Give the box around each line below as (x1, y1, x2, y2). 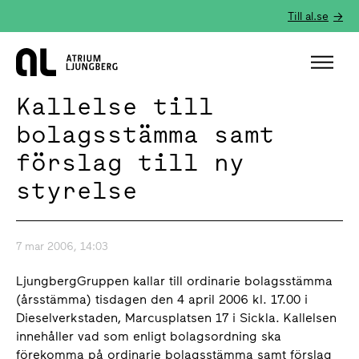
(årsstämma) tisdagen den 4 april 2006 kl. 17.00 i (16, 292, 308, 307)
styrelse (16, 174, 138, 206)
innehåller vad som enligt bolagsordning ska (16, 329, 281, 344)
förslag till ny (16, 146, 244, 178)
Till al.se (288, 9, 329, 23)
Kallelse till (16, 90, 214, 122)
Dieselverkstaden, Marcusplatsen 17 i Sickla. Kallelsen (16, 310, 337, 325)
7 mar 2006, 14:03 (16, 240, 108, 253)
